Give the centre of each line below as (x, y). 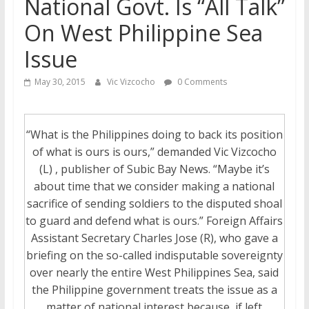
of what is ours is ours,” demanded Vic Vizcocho (154, 152)
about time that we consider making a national (154, 187)
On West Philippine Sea (143, 33)
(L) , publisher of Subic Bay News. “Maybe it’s (154, 169)
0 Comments (201, 82)
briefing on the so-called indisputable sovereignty (154, 256)
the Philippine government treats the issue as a (154, 290)
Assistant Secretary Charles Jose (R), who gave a (154, 238)
